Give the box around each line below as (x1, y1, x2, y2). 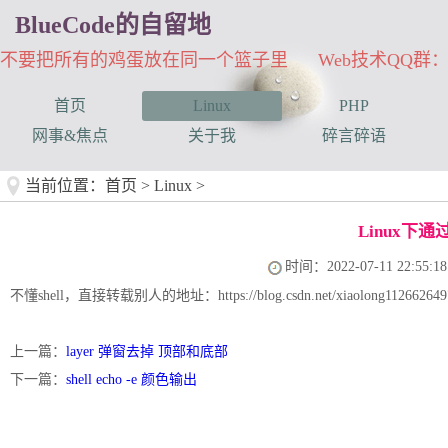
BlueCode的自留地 (15, 12, 211, 38)
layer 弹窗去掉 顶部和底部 (66, 344, 228, 359)
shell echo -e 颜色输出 (66, 372, 197, 387)
